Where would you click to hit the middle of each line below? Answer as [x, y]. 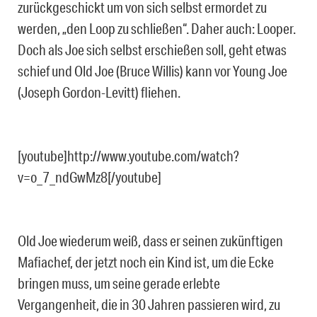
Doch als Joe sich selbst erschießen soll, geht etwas [152, 49]
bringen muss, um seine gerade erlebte [119, 283]
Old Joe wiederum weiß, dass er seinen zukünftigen [150, 240]
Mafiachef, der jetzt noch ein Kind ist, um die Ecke [146, 261]
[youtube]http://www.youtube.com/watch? [128, 155]
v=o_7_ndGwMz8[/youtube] [90, 177]
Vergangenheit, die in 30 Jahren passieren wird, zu [149, 304]
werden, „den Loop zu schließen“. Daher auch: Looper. [157, 28]
